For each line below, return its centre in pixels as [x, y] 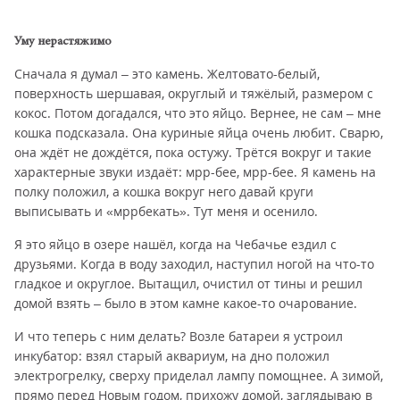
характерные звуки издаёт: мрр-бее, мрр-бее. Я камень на [195, 172]
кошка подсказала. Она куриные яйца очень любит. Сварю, [199, 133]
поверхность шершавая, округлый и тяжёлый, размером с [194, 93]
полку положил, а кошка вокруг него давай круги [164, 192]
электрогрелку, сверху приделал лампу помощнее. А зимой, [199, 375]
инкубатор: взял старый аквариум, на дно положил [172, 356]
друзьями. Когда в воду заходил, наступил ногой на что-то [194, 264]
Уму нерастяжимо [63, 42]
